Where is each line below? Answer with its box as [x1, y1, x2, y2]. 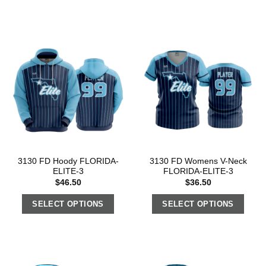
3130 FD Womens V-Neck [149, 157, 247, 166]
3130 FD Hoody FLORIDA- [17, 157, 119, 166]
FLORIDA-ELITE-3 [163, 167, 233, 176]
